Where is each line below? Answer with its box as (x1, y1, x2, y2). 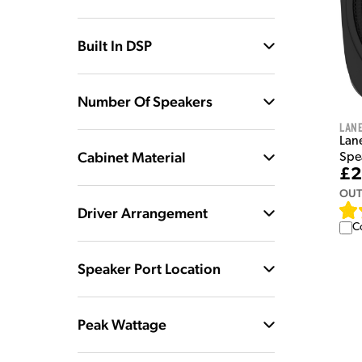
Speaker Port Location (78, 260, 221, 277)
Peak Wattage (78, 316, 166, 333)
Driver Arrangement (78, 204, 208, 221)
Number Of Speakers (78, 93, 213, 110)
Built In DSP (78, 37, 152, 54)
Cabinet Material (78, 149, 186, 166)
